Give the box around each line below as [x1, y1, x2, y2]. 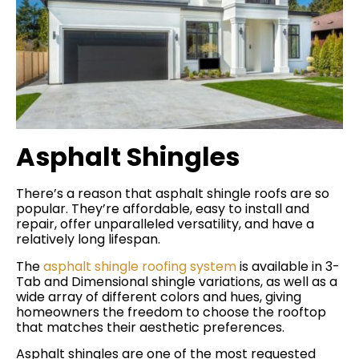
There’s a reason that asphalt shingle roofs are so [16, 184, 329, 204]
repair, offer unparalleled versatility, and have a [16, 215, 314, 234]
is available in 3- [236, 256, 340, 276]
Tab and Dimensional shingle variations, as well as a [16, 272, 337, 291]
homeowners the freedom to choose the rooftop [16, 302, 326, 321]
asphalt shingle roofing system [43, 256, 236, 276]
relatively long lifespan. [16, 230, 160, 249]
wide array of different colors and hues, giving [16, 287, 301, 306]
